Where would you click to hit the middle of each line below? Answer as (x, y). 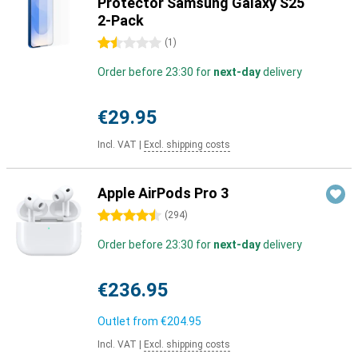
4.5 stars (120, 216)
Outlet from (129, 321)
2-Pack (121, 20)
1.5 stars (120, 43)
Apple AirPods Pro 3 (163, 193)
